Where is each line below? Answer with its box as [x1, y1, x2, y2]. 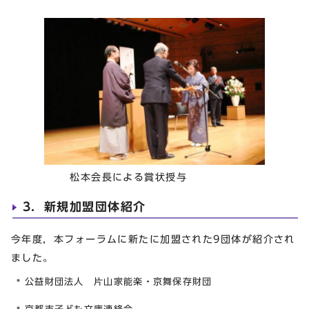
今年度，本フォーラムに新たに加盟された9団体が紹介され [11, 233, 295, 244]
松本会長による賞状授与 [17, 171, 188, 182]
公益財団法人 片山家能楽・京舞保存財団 [25, 277, 212, 287]
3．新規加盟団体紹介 [23, 200, 146, 212]
